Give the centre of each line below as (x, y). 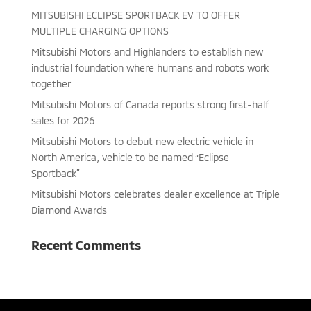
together (51, 84)
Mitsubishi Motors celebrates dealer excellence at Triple (155, 194)
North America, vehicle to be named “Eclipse (130, 158)
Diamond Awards (69, 210)
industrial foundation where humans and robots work (150, 68)
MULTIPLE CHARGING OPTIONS (100, 31)
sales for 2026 (62, 121)
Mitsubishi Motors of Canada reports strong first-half (150, 105)
